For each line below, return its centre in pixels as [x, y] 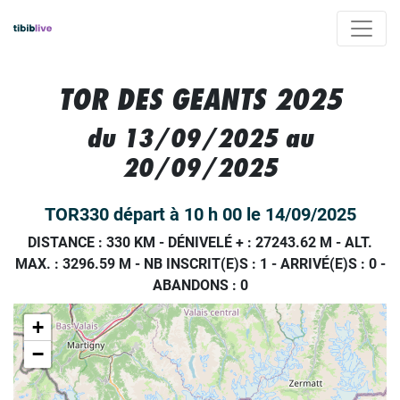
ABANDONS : [196, 285]
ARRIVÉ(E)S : [324, 264]
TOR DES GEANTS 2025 [200, 99]
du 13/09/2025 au [200, 138]
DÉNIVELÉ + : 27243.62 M [250, 242]
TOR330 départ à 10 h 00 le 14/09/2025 [200, 214]
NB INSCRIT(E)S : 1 [205, 264]
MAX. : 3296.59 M [73, 264]
